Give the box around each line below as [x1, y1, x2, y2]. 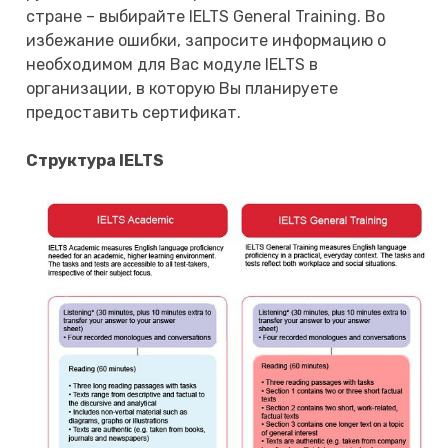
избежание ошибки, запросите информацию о [26, 31, 387, 50]
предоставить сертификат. [26, 103, 246, 122]
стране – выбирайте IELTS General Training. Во [26, 7, 386, 26]
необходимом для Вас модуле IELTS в [26, 55, 319, 74]
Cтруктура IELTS [26, 151, 165, 170]
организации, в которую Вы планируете [26, 79, 339, 98]
